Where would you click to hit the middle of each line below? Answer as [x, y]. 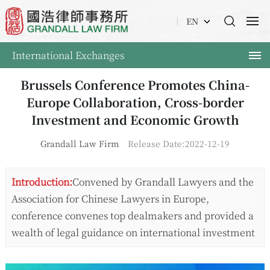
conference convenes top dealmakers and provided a [132, 216]
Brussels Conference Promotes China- [135, 85]
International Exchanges [68, 55]
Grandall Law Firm [80, 144]
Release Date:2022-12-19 [179, 144]
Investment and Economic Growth [135, 120]
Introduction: [42, 182]
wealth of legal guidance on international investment [133, 233]
